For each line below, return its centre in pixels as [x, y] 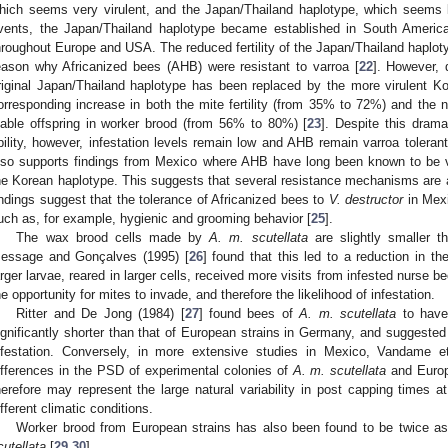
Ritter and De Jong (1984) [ [100, 313]
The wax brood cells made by [113, 237]
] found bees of [249, 313]
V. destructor [365, 199]
